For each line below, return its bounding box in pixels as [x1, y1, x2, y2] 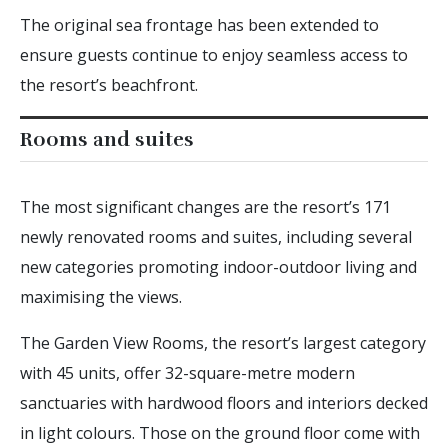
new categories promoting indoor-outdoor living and [20, 255, 417, 278]
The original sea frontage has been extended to [20, 13, 379, 36]
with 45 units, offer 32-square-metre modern [20, 361, 355, 384]
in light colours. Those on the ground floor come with [20, 421, 420, 444]
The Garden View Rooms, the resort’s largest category [20, 331, 426, 354]
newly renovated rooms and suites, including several [20, 225, 412, 248]
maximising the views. [20, 285, 182, 308]
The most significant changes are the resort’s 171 [20, 195, 391, 218]
